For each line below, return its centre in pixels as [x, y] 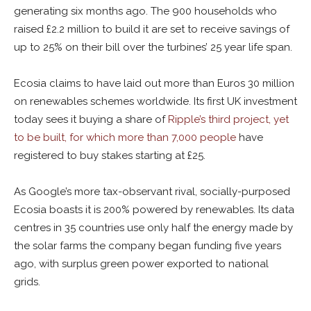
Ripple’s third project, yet [228, 119]
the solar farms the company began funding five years [148, 246]
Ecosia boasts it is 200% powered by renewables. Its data [154, 210]
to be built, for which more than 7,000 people [126, 137]
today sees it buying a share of [91, 119]
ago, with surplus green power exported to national [141, 264]
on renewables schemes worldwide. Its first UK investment [155, 101]
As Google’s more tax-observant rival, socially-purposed [152, 192]
